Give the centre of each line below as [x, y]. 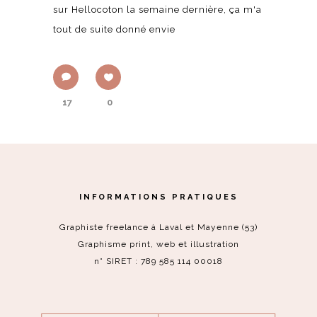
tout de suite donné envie [114, 29]
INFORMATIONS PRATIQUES [158, 197]
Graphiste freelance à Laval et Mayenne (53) [158, 227]
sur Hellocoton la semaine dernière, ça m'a [157, 9]
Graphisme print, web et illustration [158, 244]
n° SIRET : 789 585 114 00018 [158, 261]
